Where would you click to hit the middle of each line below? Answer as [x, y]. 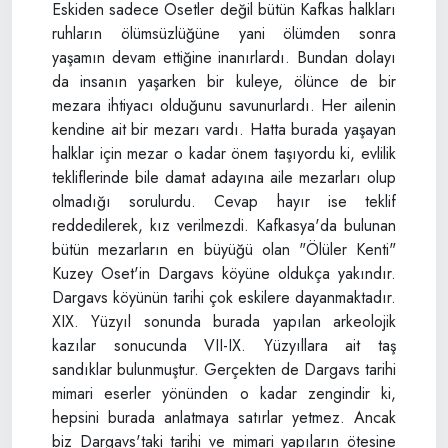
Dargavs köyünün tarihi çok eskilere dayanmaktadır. [224, 297]
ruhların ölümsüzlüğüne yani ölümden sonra [224, 33]
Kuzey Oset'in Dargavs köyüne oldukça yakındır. [224, 273]
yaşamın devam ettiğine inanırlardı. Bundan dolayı [224, 57]
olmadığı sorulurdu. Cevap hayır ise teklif [224, 201]
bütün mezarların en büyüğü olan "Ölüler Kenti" [224, 249]
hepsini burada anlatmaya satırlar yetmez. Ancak [224, 417]
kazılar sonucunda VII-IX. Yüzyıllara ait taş [224, 345]
